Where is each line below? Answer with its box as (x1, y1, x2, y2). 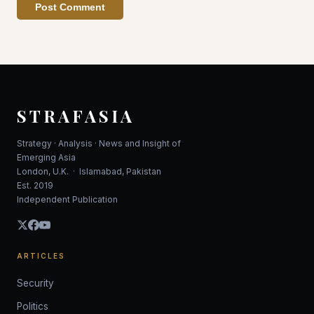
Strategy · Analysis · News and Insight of (17, 137, 181, 149)
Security (17, 277, 54, 289)
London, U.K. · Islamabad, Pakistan (17, 165, 161, 177)
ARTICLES (17, 251, 65, 260)
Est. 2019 (17, 179, 53, 191)
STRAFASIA (17, 104, 135, 127)
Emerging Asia (17, 151, 76, 163)
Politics (17, 300, 48, 312)
